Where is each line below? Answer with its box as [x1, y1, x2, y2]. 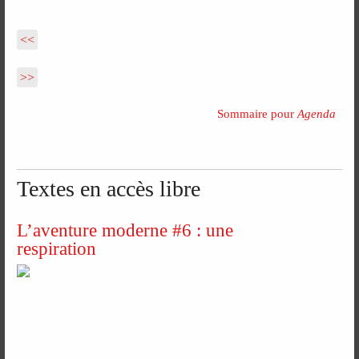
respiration [17, 238, 97, 260]
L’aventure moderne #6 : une [17, 220, 234, 241]
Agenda [296, 107, 336, 121]
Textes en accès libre [17, 175, 201, 201]
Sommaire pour [216, 107, 297, 121]
